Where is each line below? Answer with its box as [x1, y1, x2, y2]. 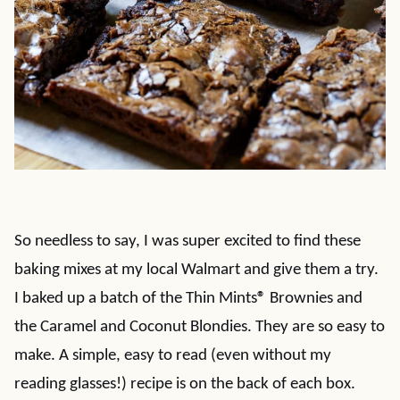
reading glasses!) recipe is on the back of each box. [14, 375, 355, 393]
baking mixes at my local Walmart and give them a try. [14, 261, 379, 279]
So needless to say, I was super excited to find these [14, 232, 361, 250]
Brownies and [266, 289, 362, 307]
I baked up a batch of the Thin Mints [14, 289, 257, 307]
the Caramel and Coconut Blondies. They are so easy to [14, 318, 385, 336]
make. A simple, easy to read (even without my [14, 346, 331, 364]
